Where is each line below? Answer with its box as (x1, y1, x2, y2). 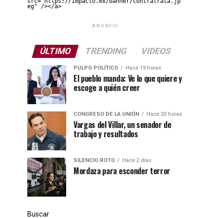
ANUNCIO (92, 23, 118, 28)
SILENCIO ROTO (73, 157, 115, 163)
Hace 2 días (122, 157, 151, 163)
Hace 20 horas (146, 111, 182, 117)
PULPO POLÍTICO (73, 65, 118, 71)
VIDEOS (139, 46, 172, 56)
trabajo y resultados (73, 128, 138, 140)
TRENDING (83, 46, 128, 56)
